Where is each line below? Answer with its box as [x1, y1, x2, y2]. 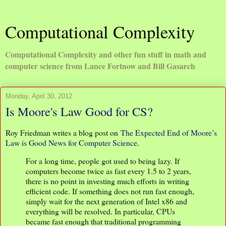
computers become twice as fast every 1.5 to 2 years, [26, 165, 191, 176]
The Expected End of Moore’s [121, 127, 217, 138]
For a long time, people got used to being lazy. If [26, 155, 180, 166]
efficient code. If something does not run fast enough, [26, 185, 194, 196]
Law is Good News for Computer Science [6, 137, 137, 148]
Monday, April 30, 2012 [6, 92, 72, 100]
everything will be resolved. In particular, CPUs [26, 205, 175, 216]
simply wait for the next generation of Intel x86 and [26, 195, 187, 206]
